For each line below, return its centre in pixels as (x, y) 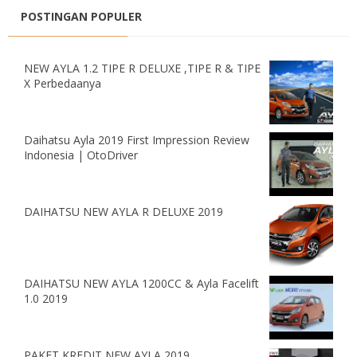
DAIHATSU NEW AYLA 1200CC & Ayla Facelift (141, 284)
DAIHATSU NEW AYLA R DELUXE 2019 (124, 212)
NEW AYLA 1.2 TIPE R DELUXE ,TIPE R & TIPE (142, 69)
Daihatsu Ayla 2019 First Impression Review (137, 140)
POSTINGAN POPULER (81, 17)
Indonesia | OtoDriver (81, 155)
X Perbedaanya (63, 84)
